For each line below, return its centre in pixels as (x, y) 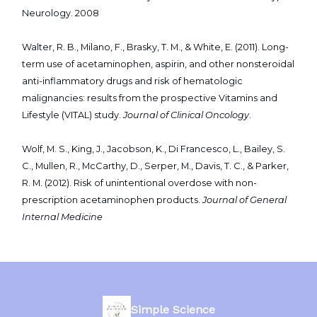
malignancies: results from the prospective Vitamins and (150, 98)
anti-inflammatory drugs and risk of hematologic (132, 81)
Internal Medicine (62, 217)
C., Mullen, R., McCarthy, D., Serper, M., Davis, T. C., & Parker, (155, 166)
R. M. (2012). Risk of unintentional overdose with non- (139, 183)
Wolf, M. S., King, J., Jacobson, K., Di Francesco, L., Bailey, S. (154, 149)
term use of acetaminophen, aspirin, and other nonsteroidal (158, 64)
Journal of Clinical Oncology (186, 115)
